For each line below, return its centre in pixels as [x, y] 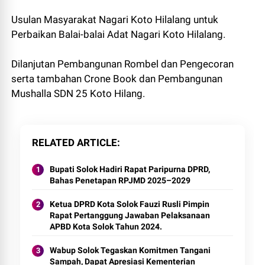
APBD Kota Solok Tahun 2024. [106, 227]
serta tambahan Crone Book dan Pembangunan [117, 79]
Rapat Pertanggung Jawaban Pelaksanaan [130, 216]
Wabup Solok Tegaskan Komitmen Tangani [130, 251]
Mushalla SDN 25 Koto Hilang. [78, 94]
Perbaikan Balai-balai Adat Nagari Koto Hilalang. [119, 35]
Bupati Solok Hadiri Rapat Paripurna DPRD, [130, 169]
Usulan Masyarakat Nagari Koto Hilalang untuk [115, 20]
